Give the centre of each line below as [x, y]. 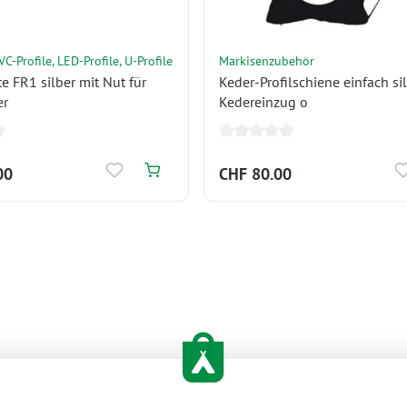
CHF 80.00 [255, 174]
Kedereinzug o [263, 102]
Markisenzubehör [267, 60]
